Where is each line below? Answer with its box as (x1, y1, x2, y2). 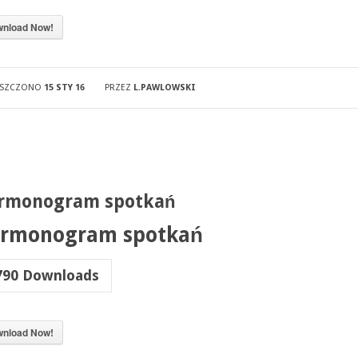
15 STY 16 (43, 82, 85, 93)
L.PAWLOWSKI (133, 82, 196, 93)
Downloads (18, 267, 99, 284)
